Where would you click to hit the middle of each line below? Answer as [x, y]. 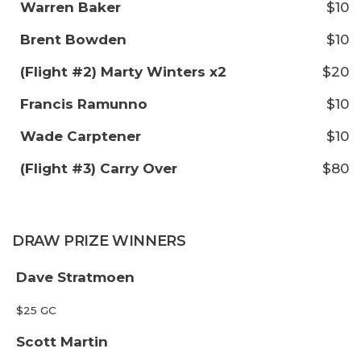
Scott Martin [62, 342]
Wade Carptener [81, 136]
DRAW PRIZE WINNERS [99, 241]
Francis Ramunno [84, 104]
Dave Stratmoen [75, 277]
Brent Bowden [73, 39]
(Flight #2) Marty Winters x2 [123, 72]
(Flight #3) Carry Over [99, 168]
